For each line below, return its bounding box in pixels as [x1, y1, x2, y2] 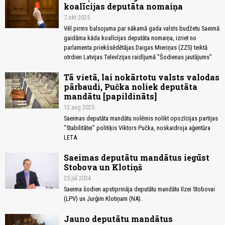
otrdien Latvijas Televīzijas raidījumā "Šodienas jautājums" [64, 53, 212, 61]
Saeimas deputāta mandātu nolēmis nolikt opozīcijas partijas [64, 115, 218, 123]
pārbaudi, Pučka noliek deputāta [64, 81, 197, 92]
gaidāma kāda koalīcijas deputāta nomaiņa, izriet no [64, 34, 196, 42]
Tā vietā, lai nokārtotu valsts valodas [64, 72, 219, 83]
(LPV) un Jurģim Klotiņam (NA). [64, 195, 142, 203]
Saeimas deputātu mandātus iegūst [64, 152, 209, 163]
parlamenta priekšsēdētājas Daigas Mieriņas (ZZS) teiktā [64, 44, 207, 52]
